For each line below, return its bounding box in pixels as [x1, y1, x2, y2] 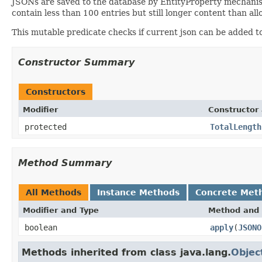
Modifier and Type [23, 205, 99, 215]
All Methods [26, 187, 81, 197]
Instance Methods [97, 187, 180, 197]
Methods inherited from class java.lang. [22, 246, 231, 258]
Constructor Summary [18, 56, 135, 68]
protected [25, 122, 67, 132]
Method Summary [18, 157, 112, 168]
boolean [25, 222, 57, 232]
